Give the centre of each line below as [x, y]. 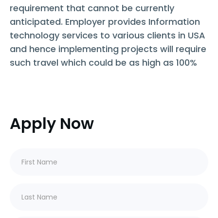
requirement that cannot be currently [92, 8]
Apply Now [52, 124]
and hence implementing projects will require [108, 49]
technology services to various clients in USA [108, 36]
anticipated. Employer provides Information [105, 22]
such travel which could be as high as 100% [103, 63]
